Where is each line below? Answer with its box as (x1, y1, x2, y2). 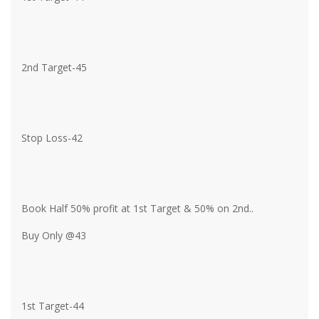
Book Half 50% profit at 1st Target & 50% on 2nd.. (21, 201, 253, 215)
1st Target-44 (21, 298, 84, 313)
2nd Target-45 (21, 60, 87, 74)
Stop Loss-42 (21, 130, 83, 145)
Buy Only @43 (21, 228, 86, 242)
